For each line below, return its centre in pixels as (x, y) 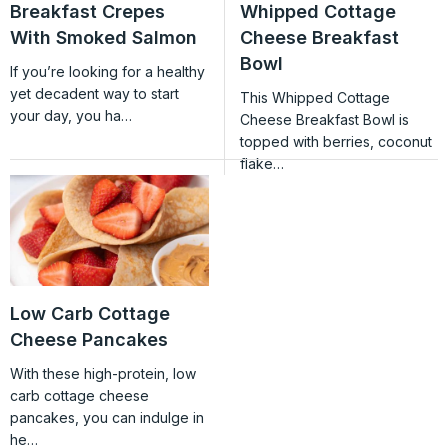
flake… (261, 163)
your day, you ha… (71, 115)
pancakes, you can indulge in (107, 418)
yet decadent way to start (94, 93)
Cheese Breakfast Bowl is (324, 119)
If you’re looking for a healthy (107, 71)
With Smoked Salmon (103, 37)
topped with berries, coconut (335, 141)
